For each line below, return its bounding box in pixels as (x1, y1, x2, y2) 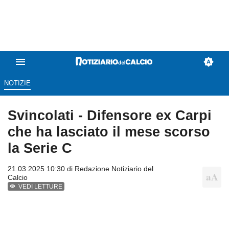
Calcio (8, 173, 28, 182)
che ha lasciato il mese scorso (8, 124, 210, 140)
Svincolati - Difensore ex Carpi (8, 107, 212, 124)
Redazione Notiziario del (75, 165, 153, 173)
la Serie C (8, 140, 72, 156)
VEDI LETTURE (18, 183, 63, 191)
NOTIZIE (4, 79, 31, 87)
